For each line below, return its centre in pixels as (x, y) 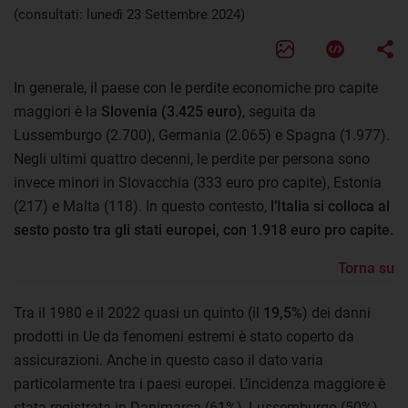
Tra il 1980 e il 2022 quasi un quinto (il (138, 312)
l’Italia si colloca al (330, 206)
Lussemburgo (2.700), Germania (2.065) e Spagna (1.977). (202, 135)
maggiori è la (57, 111)
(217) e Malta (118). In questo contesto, (142, 206)
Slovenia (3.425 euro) (172, 111)
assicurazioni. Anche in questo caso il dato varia (168, 360)
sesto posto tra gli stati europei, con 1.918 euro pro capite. (204, 229)
